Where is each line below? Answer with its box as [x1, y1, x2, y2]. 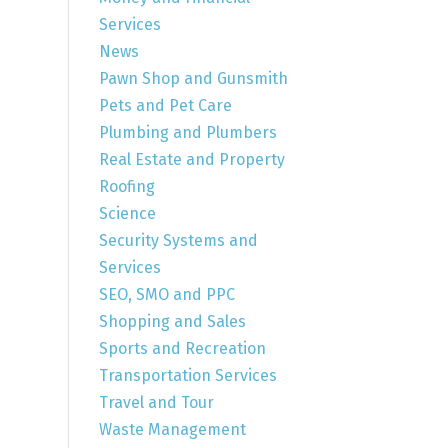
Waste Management [98, 419, 246, 439]
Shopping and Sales [98, 311, 246, 331]
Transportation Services [98, 365, 277, 385]
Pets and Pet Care [98, 95, 232, 115]
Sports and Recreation [98, 338, 266, 358]
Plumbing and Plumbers [98, 122, 277, 142]
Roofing [98, 176, 155, 196]
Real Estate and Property [98, 149, 285, 169]
